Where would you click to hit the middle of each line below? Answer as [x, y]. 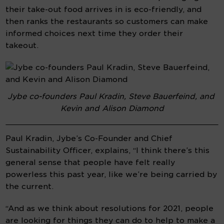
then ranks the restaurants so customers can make [107, 22]
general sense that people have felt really [90, 163]
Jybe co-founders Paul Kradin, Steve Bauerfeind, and [111, 97]
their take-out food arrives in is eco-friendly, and [104, 10]
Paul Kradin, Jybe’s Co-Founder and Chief [89, 139]
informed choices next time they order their [94, 34]
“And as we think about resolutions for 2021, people [110, 209]
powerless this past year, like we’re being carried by [111, 175]
